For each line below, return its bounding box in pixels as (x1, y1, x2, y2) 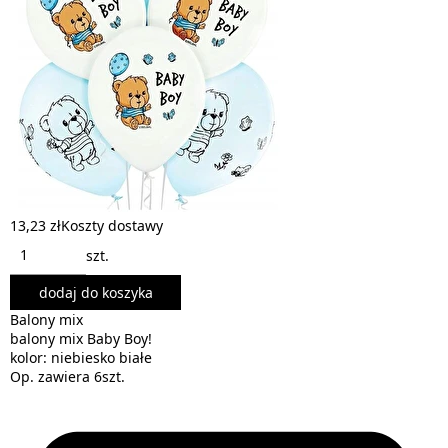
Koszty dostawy (61, 216, 163, 235)
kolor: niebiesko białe (10, 348, 152, 367)
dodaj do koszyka (38, 283, 153, 302)
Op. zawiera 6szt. (10, 367, 125, 386)
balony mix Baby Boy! (10, 329, 152, 348)
